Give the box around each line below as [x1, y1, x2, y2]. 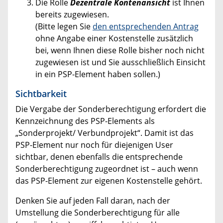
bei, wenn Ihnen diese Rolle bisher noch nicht [35, 44, 205, 56]
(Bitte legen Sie [35, 20, 93, 32]
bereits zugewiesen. [35, 8, 109, 20]
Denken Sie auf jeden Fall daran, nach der [15, 195, 170, 206]
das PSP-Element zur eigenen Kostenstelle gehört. [15, 175, 202, 186]
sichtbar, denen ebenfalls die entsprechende [15, 151, 183, 162]
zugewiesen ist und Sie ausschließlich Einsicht [35, 56, 206, 68]
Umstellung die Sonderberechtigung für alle [15, 207, 180, 218]
